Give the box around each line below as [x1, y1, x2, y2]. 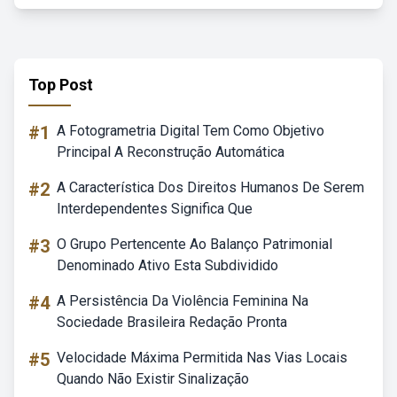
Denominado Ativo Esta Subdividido [57, 257, 278, 274]
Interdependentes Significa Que [57, 200, 253, 217]
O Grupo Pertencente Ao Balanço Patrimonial [57, 236, 332, 253]
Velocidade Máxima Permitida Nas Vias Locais [57, 349, 347, 366]
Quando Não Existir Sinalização [57, 370, 249, 387]
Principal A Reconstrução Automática [57, 144, 284, 160]
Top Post [28, 75, 93, 94]
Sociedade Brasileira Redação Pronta [57, 314, 287, 331]
